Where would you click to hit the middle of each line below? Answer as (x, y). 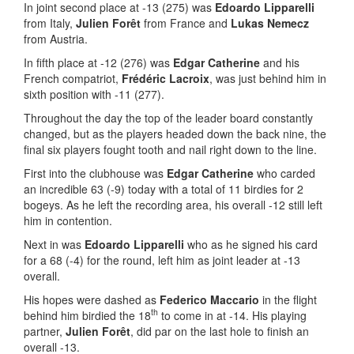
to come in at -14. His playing (232, 315)
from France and (186, 23)
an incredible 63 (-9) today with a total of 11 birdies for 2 (164, 188)
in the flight (288, 299)
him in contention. (68, 220)
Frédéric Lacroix (166, 78)
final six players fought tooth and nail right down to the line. (170, 149)
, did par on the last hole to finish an (220, 331)
